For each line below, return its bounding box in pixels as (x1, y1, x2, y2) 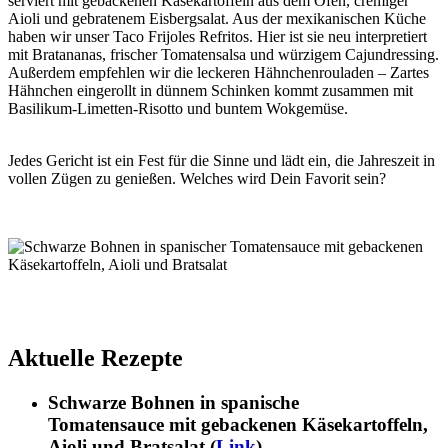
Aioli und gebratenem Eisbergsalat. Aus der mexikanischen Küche (8, 9, 426, 27)
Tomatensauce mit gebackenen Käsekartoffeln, (48, 414, 428, 436)
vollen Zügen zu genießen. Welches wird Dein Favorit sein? (8, 169, 386, 187)
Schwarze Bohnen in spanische (48, 392, 299, 414)
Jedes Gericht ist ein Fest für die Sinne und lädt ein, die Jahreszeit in (8, 151, 435, 169)
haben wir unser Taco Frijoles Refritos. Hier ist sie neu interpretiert (8, 27, 427, 45)
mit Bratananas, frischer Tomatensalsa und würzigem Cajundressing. (8, 45, 439, 63)
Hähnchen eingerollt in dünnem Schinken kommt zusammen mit (8, 81, 413, 99)
